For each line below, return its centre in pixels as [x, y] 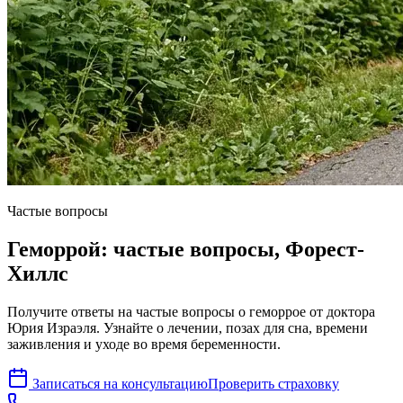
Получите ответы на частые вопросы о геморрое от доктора [191, 311]
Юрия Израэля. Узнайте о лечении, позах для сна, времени [188, 327]
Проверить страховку [273, 383]
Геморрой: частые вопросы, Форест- [186, 249]
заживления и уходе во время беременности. [144, 344]
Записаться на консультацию [120, 383]
